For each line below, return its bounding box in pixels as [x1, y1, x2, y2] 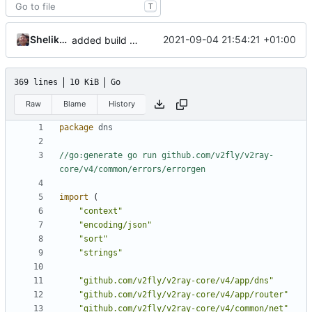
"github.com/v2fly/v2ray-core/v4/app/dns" [79, 276, 274, 286]
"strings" [79, 248, 123, 258]
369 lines [14, 77, 58, 87]
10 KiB [70, 77, 99, 87]
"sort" [79, 234, 108, 244]
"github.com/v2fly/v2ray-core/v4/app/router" [79, 290, 288, 300]
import [59, 192, 88, 203]
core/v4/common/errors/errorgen [59, 164, 205, 175]
